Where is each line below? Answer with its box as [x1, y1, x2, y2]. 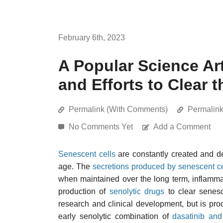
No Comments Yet [69, 122, 135, 131]
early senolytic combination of [58, 212, 173, 221]
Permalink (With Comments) [69, 105, 168, 113]
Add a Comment [153, 122, 211, 131]
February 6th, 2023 [58, 33, 125, 42]
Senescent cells [58, 150, 115, 158]
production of [58, 187, 110, 196]
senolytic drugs [109, 187, 165, 196]
